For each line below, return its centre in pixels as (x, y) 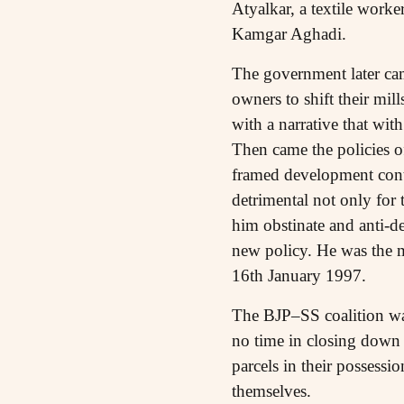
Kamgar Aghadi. (289, 34)
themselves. (271, 391)
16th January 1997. (298, 276)
